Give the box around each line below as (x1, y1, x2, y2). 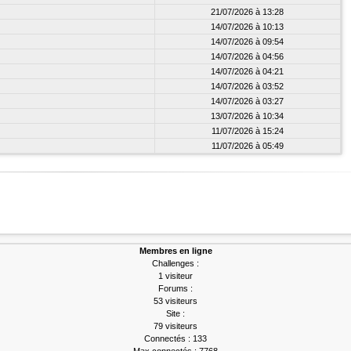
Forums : (158, 283, 193, 293)
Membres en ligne (139, 245, 212, 255)
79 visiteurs (154, 320, 197, 331)
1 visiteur (158, 270, 193, 280)
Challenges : (152, 258, 199, 268)
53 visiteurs (154, 295, 197, 306)
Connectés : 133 (144, 333, 207, 343)
